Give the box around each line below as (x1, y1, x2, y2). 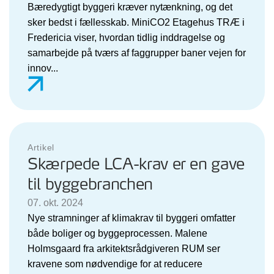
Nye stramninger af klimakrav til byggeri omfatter (28, 212, 235, 223)
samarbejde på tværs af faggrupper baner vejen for (28, 47, 246, 58)
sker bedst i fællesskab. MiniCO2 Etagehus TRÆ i (28, 17, 245, 28)
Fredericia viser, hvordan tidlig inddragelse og (28, 32, 225, 43)
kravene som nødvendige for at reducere (28, 258, 202, 269)
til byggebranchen (28, 173, 153, 196)
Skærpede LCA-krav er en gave (28, 153, 245, 176)
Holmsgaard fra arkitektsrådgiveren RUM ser (28, 243, 220, 254)
